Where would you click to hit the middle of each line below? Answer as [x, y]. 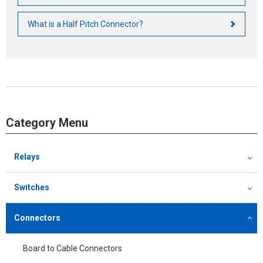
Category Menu [47, 123]
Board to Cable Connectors [73, 249]
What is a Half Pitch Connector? [85, 24]
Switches [32, 188]
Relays [27, 157]
